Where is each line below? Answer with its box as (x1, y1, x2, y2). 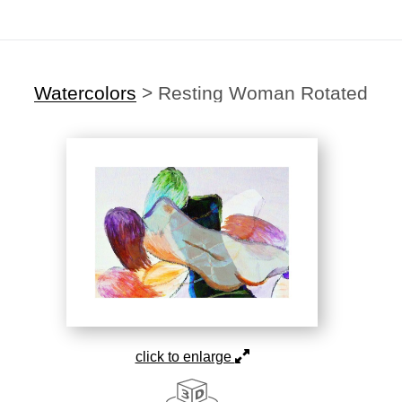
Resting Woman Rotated (158, 83, 368, 103)
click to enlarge (135, 349, 235, 364)
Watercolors (34, 83, 136, 103)
